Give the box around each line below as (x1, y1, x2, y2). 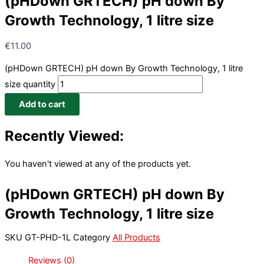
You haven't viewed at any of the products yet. (5, 158, 191, 169)
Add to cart (19, 99, 65, 110)
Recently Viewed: (5, 127, 124, 144)
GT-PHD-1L (25, 232, 73, 243)
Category (73, 232, 110, 243)
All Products (113, 232, 160, 243)
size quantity (5, 79, 55, 90)
